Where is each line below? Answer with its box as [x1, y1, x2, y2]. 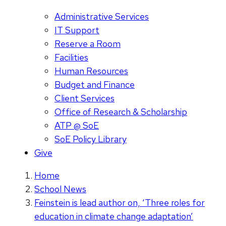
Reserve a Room [54, 38, 121, 50]
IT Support [54, 24, 99, 36]
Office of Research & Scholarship [54, 106, 187, 118]
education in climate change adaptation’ [34, 210, 193, 222]
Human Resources [54, 65, 128, 77]
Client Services [54, 92, 115, 104]
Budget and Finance [54, 79, 135, 91]
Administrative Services [54, 11, 149, 23]
